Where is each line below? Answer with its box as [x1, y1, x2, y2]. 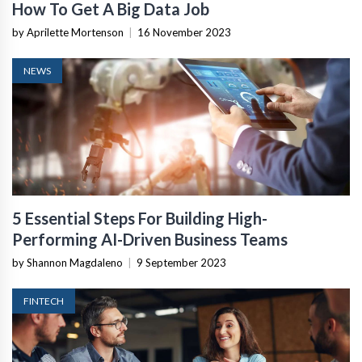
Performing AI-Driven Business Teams [12, 229, 288, 249]
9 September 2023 [137, 255, 226, 269]
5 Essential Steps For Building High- [12, 208, 267, 228]
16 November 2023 [137, 25, 231, 39]
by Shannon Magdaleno [12, 255, 123, 269]
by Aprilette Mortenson [12, 25, 124, 39]
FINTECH [23, 294, 64, 307]
